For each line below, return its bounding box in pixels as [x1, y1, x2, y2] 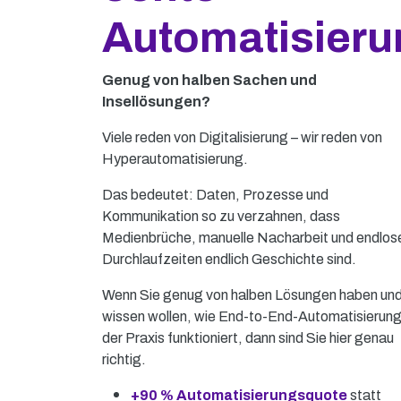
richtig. [102, 348, 146, 371]
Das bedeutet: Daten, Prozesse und [102, 183, 328, 207]
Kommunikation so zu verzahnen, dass [102, 205, 340, 228]
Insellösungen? [102, 90, 210, 114]
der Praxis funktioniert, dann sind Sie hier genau [102, 327, 394, 350]
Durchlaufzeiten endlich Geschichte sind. [102, 248, 356, 271]
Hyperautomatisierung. [102, 148, 248, 171]
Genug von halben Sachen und [102, 69, 317, 92]
